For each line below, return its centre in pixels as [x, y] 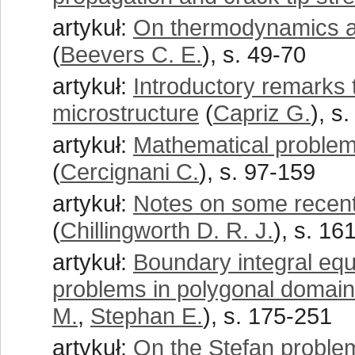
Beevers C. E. [131, 54]
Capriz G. [262, 113]
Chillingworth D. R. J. [167, 230]
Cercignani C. [130, 172]
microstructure [126, 113]
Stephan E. [147, 316]
